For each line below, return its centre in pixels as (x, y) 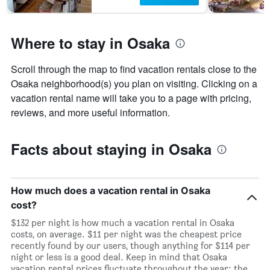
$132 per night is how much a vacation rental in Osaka (123, 223)
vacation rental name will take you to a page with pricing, (131, 98)
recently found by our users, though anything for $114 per (130, 246)
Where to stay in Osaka (90, 43)
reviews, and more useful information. (90, 113)
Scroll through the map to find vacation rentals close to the (134, 69)
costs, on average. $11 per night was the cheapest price (126, 234)
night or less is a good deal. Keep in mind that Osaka (119, 257)
